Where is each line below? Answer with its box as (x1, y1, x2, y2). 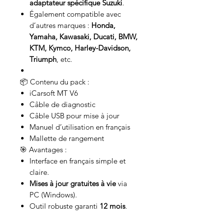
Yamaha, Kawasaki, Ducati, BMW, (29, 32, 137, 42)
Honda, (91, 21, 115, 30)
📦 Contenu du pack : (20, 77, 89, 87)
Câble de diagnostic (29, 100, 95, 110)
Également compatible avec (29, 9, 121, 19)
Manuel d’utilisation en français (29, 122, 130, 132)
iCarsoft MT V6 (29, 88, 78, 98)
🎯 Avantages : (20, 145, 67, 155)
